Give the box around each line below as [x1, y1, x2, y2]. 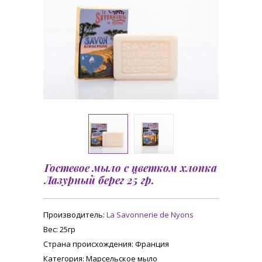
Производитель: [43, 209, 106, 220]
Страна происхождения [43, 239, 132, 249]
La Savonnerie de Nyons [106, 209, 194, 220]
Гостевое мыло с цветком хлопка [44, 161, 217, 175]
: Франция [132, 239, 169, 249]
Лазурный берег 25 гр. [44, 173, 154, 187]
